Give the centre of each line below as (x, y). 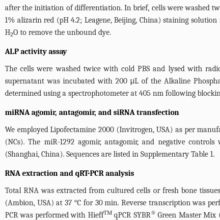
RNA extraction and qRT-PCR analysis (69, 173)
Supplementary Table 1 (177, 154)
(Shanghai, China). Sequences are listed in (73, 154)
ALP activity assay (36, 52)
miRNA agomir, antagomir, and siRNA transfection (92, 112)
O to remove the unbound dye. (62, 32)
